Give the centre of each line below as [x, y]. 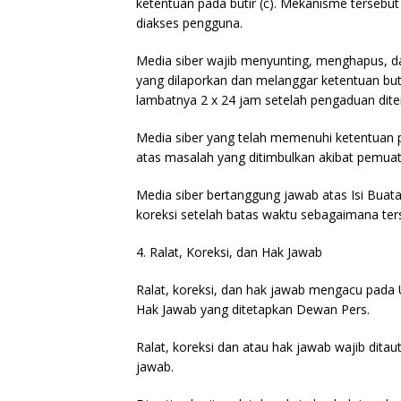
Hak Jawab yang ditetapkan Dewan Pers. [253, 310]
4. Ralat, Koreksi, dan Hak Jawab [229, 252]
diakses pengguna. [189, 23]
